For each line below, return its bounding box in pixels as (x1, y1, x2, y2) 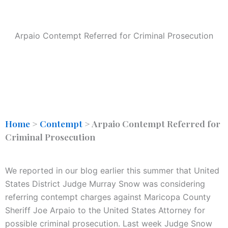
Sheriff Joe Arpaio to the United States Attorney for (5, 205, 205, 216)
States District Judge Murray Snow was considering (5, 179, 205, 189)
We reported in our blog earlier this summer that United (5, 165, 219, 176)
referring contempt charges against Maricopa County (5, 192, 211, 203)
